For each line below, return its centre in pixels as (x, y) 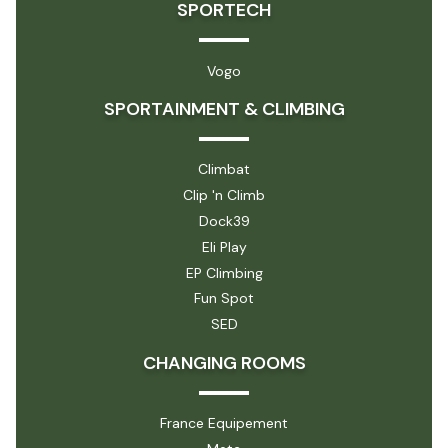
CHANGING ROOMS (224, 362)
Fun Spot (224, 298)
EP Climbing (224, 272)
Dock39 (224, 220)
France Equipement (224, 422)
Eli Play (224, 246)
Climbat (224, 169)
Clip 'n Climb (224, 195)
